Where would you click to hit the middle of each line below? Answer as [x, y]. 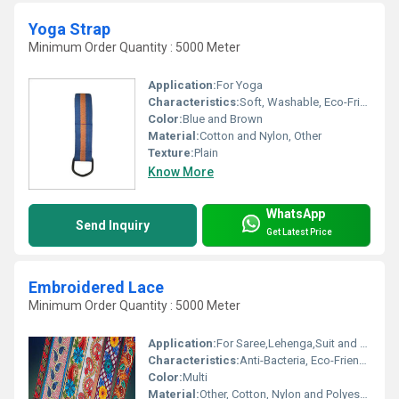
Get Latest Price [299, 232]
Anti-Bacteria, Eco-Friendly [299, 360]
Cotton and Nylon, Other [261, 135]
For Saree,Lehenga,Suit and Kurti [288, 343]
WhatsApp [296, 213]
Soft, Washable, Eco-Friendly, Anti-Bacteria [300, 102]
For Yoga [240, 85]
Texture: [171, 152]
